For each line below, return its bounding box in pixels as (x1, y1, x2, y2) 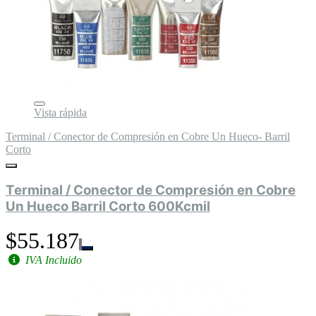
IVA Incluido (23, 253, 82, 266)
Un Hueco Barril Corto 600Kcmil (6, 198, 210, 215)
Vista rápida (34, 107, 87, 119)
